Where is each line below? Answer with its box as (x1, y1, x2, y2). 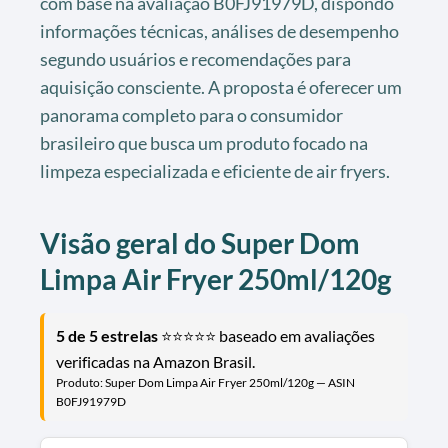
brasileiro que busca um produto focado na (40, 131, 368, 154)
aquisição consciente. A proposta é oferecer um (40, 75, 402, 98)
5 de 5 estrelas (56, 325, 158, 345)
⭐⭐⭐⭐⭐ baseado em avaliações (158, 325, 375, 345)
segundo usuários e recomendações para (40, 47, 351, 70)
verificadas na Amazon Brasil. (56, 351, 255, 371)
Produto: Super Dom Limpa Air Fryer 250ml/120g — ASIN (56, 374, 355, 390)
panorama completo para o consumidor (40, 103, 343, 126)
